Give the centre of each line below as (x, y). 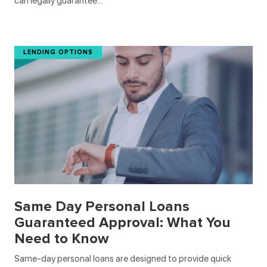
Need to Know (61, 239)
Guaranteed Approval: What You (122, 223)
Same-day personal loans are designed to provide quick (123, 259)
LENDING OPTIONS (58, 52)
